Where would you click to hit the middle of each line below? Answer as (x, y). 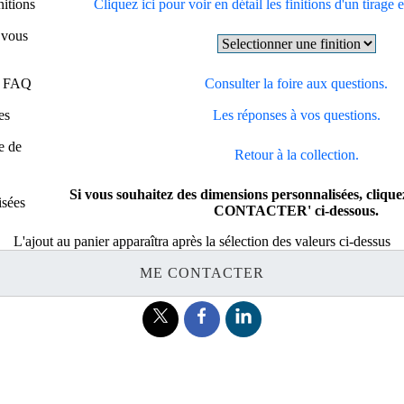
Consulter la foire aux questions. (297, 83)
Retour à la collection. (296, 154)
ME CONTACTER (202, 272)
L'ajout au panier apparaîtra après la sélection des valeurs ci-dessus (202, 241)
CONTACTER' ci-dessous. (297, 210)
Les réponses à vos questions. (296, 115)
